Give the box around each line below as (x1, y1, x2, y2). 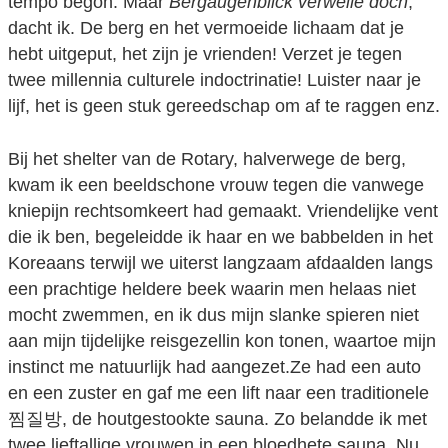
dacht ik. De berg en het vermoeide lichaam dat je (8, 18, 404, 39)
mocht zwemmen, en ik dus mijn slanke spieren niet (8, 304, 419, 325)
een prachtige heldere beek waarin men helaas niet (8, 278, 416, 299)
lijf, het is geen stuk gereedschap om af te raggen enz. (8, 96, 440, 117)
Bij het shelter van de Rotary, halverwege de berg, (8, 148, 406, 169)
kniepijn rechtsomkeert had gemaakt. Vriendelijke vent (8, 200, 438, 221)
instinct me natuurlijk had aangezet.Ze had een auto (8, 356, 421, 377)
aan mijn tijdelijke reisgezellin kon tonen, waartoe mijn (8, 330, 436, 351)
